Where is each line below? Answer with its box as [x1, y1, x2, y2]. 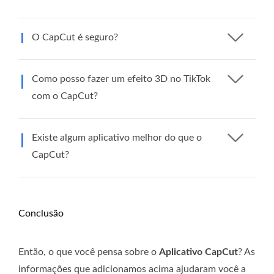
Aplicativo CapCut [159, 246, 238, 257]
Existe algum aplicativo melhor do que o [32, 132, 202, 143]
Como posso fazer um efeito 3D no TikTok [32, 73, 210, 84]
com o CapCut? [32, 91, 98, 101]
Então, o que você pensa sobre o [18, 246, 159, 257]
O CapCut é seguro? [32, 32, 118, 42]
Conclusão [18, 208, 64, 218]
